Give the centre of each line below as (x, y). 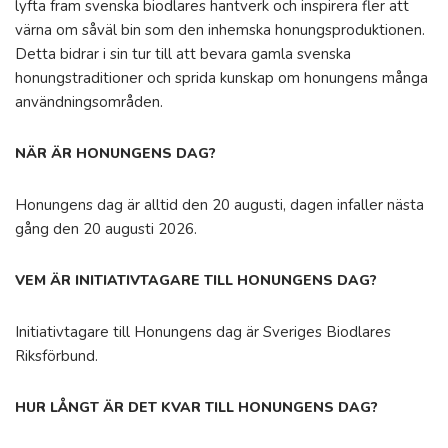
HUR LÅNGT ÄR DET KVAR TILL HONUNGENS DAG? (196, 407)
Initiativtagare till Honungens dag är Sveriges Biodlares (203, 332)
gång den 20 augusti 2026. (106, 229)
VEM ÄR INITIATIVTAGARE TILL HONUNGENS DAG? (196, 280)
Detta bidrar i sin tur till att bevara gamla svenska (183, 54)
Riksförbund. (56, 356)
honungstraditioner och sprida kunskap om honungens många (221, 78)
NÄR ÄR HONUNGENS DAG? (115, 153)
